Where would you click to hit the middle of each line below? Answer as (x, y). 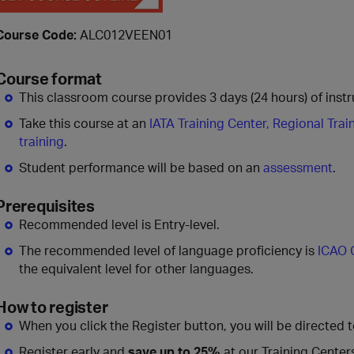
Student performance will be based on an (141, 168)
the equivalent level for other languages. (136, 269)
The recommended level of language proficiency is (168, 250)
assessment (298, 168)
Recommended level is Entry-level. (119, 224)
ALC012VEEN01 (126, 35)
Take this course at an (84, 123)
